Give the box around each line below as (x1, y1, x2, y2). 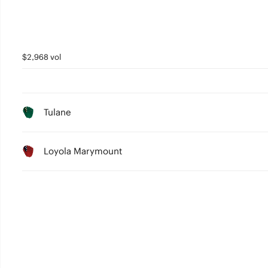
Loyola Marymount (43, 145, 122, 157)
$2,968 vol (22, 52, 61, 62)
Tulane (43, 106, 71, 118)
